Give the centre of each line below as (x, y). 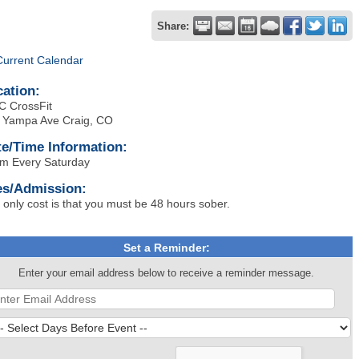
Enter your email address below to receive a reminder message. (167, 273)
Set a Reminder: (166, 248)
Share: (173, 26)
